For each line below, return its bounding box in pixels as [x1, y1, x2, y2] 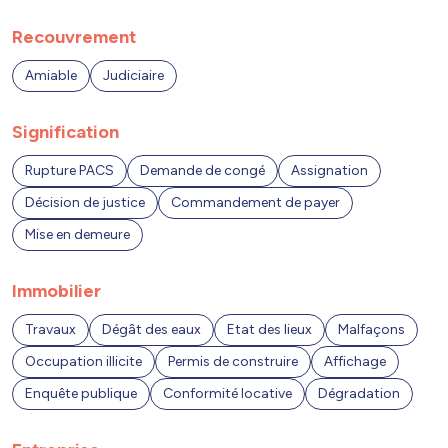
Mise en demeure [25, 226, 130, 244]
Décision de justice [25, 194, 145, 212]
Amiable [25, 67, 77, 85]
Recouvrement [12, 26, 136, 49]
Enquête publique [25, 385, 137, 403]
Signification [12, 121, 119, 144]
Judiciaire [103, 67, 164, 85]
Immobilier [12, 280, 101, 303]
